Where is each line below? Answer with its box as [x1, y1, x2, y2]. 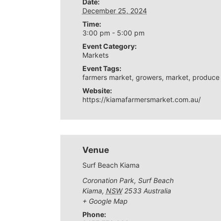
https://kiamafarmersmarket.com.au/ [82, 95, 201, 104]
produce [192, 73, 220, 81]
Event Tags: [82, 64, 121, 73]
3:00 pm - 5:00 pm [82, 29, 145, 37]
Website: [82, 86, 112, 95]
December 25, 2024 [82, 6, 147, 15]
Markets [82, 51, 109, 59]
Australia [143, 186, 171, 195]
